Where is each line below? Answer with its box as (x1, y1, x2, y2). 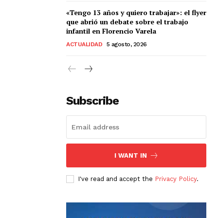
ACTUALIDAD (66, 40, 102, 48)
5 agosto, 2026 (106, 40, 147, 48)
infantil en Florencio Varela (66, 26, 156, 36)
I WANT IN (114, 151, 147, 159)
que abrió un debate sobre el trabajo (66, 17, 188, 26)
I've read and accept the (78, 175, 155, 182)
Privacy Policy (155, 175, 197, 182)
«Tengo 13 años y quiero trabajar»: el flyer (66, 7, 206, 17)
